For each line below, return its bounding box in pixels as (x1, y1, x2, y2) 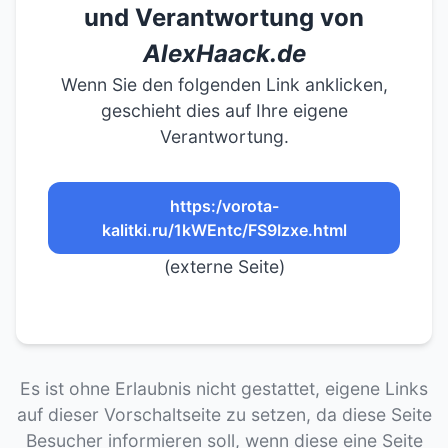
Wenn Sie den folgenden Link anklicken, (60, 74, 388, 95)
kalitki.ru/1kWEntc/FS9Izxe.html (101, 220, 347, 240)
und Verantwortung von (84, 3, 364, 32)
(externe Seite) (163, 256, 285, 277)
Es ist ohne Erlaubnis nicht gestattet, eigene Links (20, 378, 428, 399)
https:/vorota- (169, 196, 279, 216)
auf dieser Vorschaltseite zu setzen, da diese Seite (16, 404, 432, 425)
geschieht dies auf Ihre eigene (100, 100, 348, 121)
